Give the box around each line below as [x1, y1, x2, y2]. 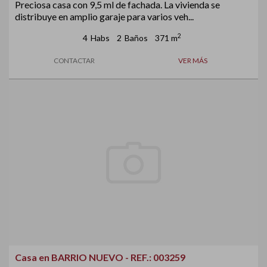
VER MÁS [178, 55, 207, 65]
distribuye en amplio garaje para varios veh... [15, 10, 194, 22]
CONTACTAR [54, 55, 95, 65]
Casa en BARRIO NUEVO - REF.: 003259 [15, 251, 185, 263]
